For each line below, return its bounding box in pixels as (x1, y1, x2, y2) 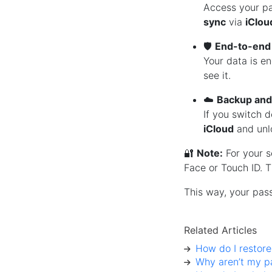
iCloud (203, 122, 234, 135)
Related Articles (183, 223, 257, 236)
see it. (203, 69, 231, 81)
